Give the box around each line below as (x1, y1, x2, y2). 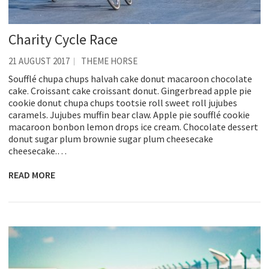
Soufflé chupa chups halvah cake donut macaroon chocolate (8, 72, 252, 85)
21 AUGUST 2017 (8, 55, 70, 67)
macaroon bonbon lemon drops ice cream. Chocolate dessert (8, 120, 258, 133)
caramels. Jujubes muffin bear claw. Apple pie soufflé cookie (8, 108, 250, 121)
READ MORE (8, 168, 55, 181)
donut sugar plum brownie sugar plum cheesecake (8, 132, 213, 145)
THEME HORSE (81, 55, 138, 67)
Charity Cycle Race (8, 29, 118, 49)
